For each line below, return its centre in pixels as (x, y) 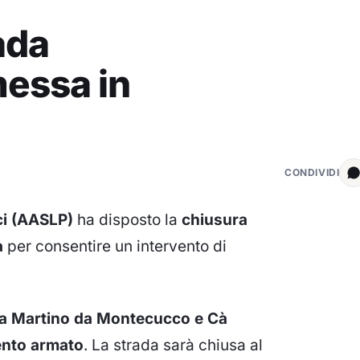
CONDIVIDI (312, 173)
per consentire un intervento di (115, 246)
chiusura (215, 219)
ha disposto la (127, 219)
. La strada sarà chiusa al (173, 345)
